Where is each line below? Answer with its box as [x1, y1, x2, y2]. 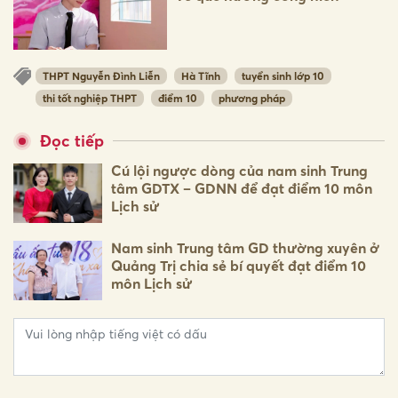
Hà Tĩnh [181, 69, 220, 84]
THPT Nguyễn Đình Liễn [43, 69, 160, 84]
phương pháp [219, 91, 285, 105]
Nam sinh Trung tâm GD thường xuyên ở [111, 238, 379, 257]
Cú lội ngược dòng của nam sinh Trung [111, 161, 368, 179]
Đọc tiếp [40, 131, 104, 150]
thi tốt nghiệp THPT [43, 91, 137, 105]
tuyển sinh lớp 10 [242, 69, 324, 84]
